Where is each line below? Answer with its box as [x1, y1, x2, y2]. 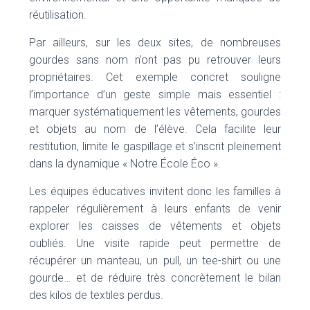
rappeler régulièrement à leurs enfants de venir [29, 202, 281, 216]
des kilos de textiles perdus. [29, 289, 163, 302]
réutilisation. [29, 8, 86, 22]
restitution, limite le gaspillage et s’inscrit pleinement [29, 140, 281, 154]
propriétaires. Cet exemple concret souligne [29, 71, 281, 84]
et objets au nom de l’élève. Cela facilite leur [29, 122, 281, 136]
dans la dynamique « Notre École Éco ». [29, 157, 221, 171]
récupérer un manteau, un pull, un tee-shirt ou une [29, 254, 281, 268]
